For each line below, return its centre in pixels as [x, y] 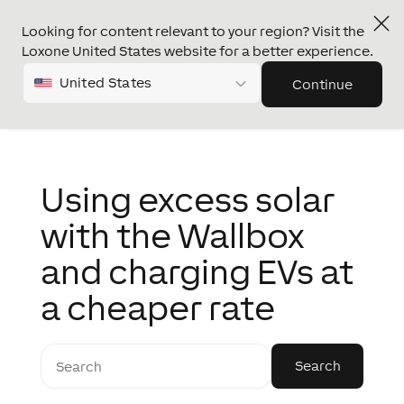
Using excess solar [187, 199]
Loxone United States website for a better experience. [197, 51]
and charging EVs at [197, 271]
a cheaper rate [157, 308]
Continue [322, 84]
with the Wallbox [172, 235]
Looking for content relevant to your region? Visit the [193, 31]
